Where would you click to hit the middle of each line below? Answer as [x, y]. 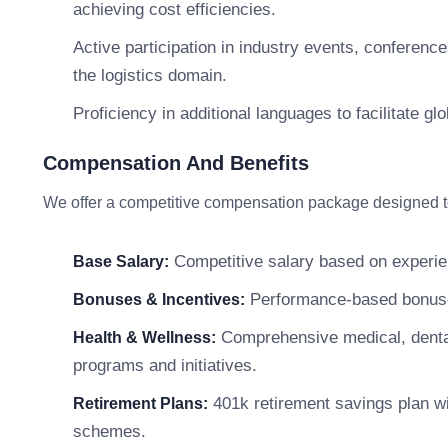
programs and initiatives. [165, 365]
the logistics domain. [150, 75]
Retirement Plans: [140, 403]
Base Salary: [121, 261]
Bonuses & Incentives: [159, 299]
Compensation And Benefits [176, 163]
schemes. [109, 431]
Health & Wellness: [144, 337]
